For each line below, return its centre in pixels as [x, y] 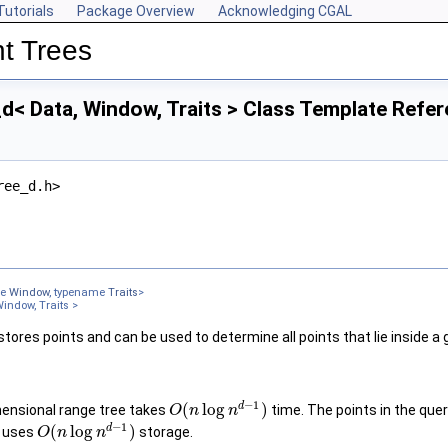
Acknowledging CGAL [285, 11]
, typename [78, 293]
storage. [165, 431]
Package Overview [136, 11]
